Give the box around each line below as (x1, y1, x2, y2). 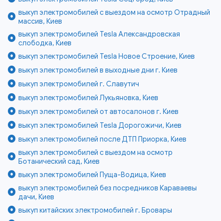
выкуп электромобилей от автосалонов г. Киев (18, 107, 179, 116)
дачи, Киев (18, 192, 55, 202)
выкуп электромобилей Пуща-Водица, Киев (18, 170, 167, 180)
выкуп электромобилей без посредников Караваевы (18, 184, 197, 193)
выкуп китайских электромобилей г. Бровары (18, 206, 173, 215)
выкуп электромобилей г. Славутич (18, 79, 140, 89)
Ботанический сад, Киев (18, 157, 100, 166)
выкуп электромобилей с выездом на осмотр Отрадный (18, 8, 211, 17)
